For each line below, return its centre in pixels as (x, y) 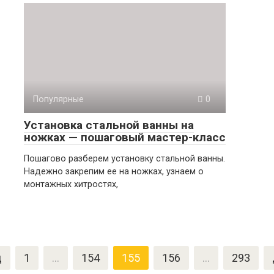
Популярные (58, 99)
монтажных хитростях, (71, 184)
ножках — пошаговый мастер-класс (125, 137)
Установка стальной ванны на (109, 125)
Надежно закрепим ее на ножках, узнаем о (114, 172)
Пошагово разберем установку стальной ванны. (124, 159)
